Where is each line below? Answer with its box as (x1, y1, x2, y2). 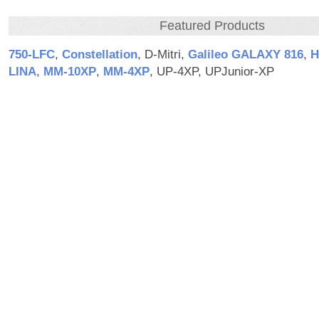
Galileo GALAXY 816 (187, 48, 303, 62)
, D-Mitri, (137, 48, 188, 62)
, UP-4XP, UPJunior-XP (149, 65, 274, 79)
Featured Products (159, 19, 266, 33)
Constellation (61, 48, 137, 62)
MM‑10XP (43, 65, 96, 79)
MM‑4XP (103, 65, 150, 79)
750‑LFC (8, 48, 55, 62)
